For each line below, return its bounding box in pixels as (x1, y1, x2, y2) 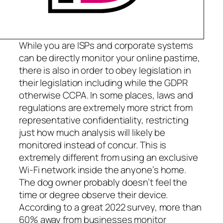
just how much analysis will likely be (19, 125, 166, 139)
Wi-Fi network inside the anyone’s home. (19, 163, 187, 176)
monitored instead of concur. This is (19, 138, 167, 151)
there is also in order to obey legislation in (19, 63, 191, 77)
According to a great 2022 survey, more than (19, 200, 202, 214)
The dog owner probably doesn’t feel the (19, 175, 188, 189)
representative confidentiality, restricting (19, 113, 189, 126)
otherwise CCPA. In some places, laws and (19, 88, 193, 102)
